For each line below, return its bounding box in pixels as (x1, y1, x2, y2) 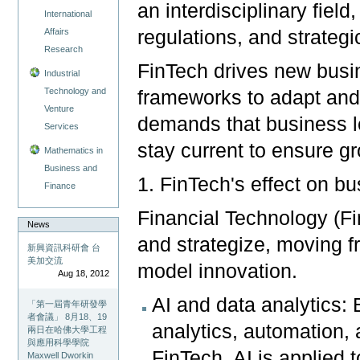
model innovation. (137, 260, 304, 283)
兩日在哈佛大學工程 (27, 324, 108, 334)
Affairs (44, 27, 70, 36)
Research (44, 44, 84, 54)
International (44, 9, 92, 18)
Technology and (44, 85, 107, 96)
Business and (44, 162, 98, 173)
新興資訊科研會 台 (27, 242, 101, 252)
